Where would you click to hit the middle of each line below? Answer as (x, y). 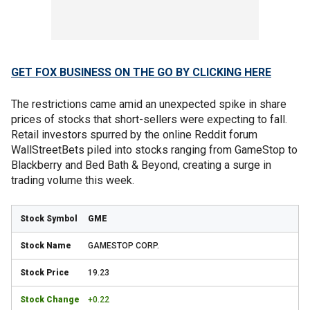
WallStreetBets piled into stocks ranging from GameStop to (154, 149)
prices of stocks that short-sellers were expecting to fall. (149, 119)
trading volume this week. (73, 180)
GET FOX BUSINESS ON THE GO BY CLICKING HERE (141, 72)
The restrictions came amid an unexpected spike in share (149, 104)
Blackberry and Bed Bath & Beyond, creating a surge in (141, 165)
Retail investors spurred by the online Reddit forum (134, 134)
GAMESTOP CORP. (124, 245)
